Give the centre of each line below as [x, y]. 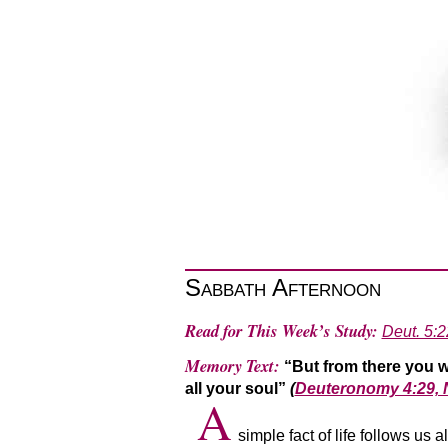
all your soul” [237, 388]
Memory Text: [234, 365]
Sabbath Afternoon [282, 287]
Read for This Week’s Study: [281, 331]
